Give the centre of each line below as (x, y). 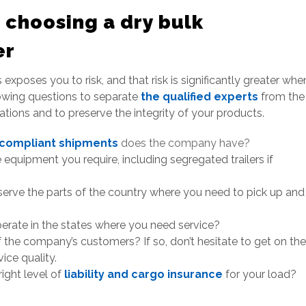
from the (281, 97)
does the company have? (184, 143)
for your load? (260, 274)
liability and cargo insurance (143, 274)
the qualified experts (199, 97)
